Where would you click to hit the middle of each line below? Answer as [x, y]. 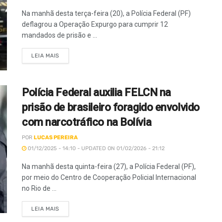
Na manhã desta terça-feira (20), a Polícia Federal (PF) [106, 13]
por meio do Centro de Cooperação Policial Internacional [109, 178]
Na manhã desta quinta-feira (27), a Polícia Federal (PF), [109, 167]
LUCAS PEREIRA [56, 138]
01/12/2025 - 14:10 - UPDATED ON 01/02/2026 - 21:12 [95, 149]
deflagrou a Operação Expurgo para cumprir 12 [95, 24]
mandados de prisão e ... [59, 35]
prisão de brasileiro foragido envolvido [111, 108]
